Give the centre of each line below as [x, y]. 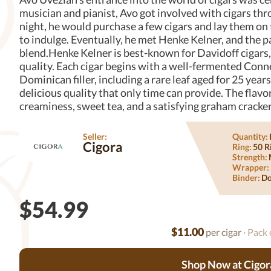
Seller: [95, 136]
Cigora [103, 147]
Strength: [250, 157]
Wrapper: [250, 167]
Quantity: [250, 136]
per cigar [223, 232]
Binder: [246, 178]
